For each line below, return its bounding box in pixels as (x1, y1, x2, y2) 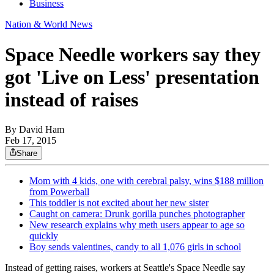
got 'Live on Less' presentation (5, 65, 259, 88)
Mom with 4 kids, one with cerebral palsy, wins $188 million (29, 176, 264, 187)
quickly (29, 231, 58, 242)
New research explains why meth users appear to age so (29, 220, 245, 231)
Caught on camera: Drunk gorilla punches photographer (29, 209, 245, 220)
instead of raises (5, 88, 138, 111)
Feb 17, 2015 (5, 135, 56, 146)
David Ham (19, 124, 64, 135)
